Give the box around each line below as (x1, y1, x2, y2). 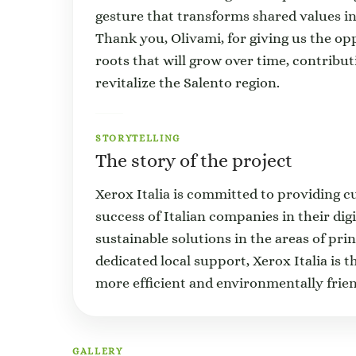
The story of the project (95, 149, 292, 172)
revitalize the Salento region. (95, 75, 280, 91)
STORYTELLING (95, 133, 181, 144)
